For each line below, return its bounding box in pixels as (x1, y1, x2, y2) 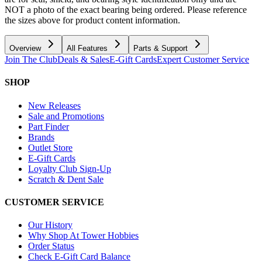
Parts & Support (133, 44, 188, 53)
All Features (67, 44, 108, 53)
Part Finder (28, 121, 69, 132)
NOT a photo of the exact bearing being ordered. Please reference (5, 5, 247, 15)
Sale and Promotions (28, 111, 104, 121)
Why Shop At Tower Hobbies (28, 230, 139, 241)
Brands (28, 132, 54, 142)
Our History (28, 220, 73, 230)
